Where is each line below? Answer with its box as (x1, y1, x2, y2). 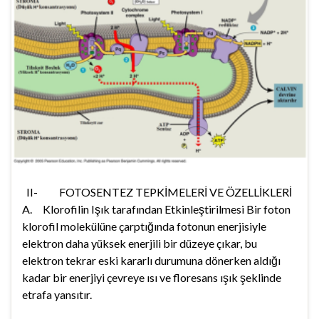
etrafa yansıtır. (22, 288, 92, 302)
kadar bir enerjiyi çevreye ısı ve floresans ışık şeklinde (22, 271, 281, 285)
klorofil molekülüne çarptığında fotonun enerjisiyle (22, 219, 266, 234)
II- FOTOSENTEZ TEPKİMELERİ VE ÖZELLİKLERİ (22, 185, 292, 199)
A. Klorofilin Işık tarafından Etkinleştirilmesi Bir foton (22, 202, 291, 216)
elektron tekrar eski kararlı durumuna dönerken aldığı (22, 253, 281, 268)
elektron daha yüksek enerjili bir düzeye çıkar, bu (22, 236, 257, 251)
